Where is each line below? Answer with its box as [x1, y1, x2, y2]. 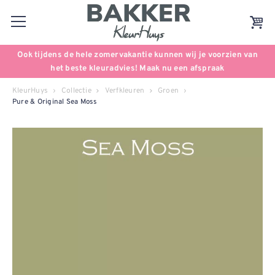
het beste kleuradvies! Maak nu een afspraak [50, 63, 225, 74]
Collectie [61, 85, 91, 96]
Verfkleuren [104, 85, 145, 96]
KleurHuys [12, 85, 48, 96]
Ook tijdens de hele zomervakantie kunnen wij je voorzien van [17, 50, 258, 60]
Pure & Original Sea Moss [12, 98, 98, 107]
